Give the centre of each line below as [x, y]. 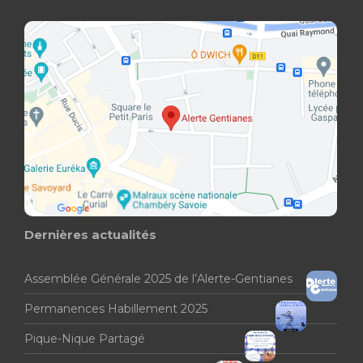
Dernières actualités [90, 235]
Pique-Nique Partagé [85, 339]
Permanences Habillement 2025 [116, 309]
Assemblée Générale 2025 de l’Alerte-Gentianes [158, 279]
